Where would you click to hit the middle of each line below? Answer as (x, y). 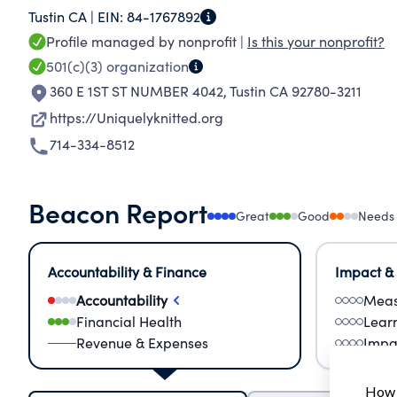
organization (146, 66)
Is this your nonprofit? (316, 41)
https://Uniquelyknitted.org (136, 117)
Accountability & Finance (127, 272)
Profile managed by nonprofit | (147, 41)
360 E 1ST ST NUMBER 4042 (136, 91)
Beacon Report (118, 212)
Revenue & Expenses (142, 343)
